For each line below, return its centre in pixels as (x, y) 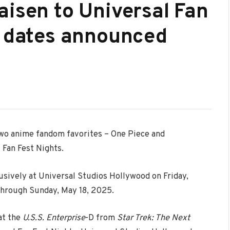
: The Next (171, 218)
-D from (101, 218)
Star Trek (134, 218)
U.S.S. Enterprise (54, 218)
